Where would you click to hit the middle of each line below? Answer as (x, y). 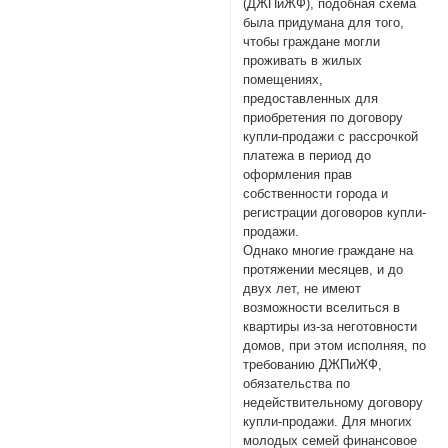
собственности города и (316, 194)
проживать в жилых (303, 61)
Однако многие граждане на (328, 251)
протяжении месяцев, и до (323, 270)
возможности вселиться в (322, 308)
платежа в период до (307, 156)
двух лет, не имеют (302, 289)
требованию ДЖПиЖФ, (313, 365)
